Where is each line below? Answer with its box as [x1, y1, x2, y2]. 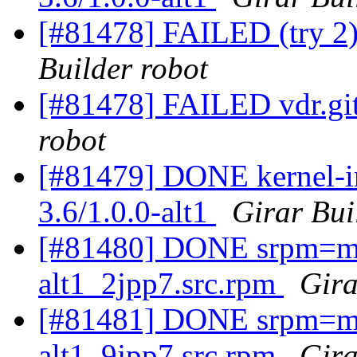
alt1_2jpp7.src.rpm [38, 266, 284, 301]
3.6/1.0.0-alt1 [38, 194, 216, 229]
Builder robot [38, 51, 208, 86]
